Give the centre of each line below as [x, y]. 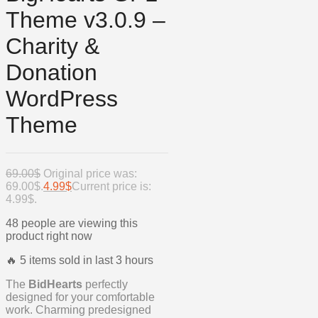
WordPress [62, 99]
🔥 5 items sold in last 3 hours [79, 261]
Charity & [53, 46]
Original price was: [90, 174]
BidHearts [55, 285]
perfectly [105, 285]
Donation [51, 73]
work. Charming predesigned [78, 310]
